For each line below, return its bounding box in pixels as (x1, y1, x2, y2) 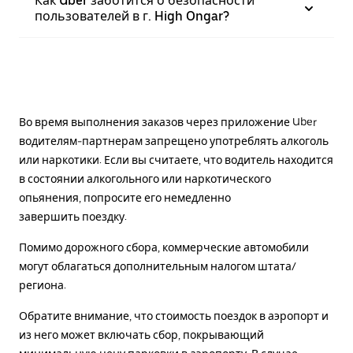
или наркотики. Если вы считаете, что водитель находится (19, 154, 333, 166)
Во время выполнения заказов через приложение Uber (19, 116, 317, 128)
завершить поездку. (19, 210, 127, 223)
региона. (19, 279, 66, 292)
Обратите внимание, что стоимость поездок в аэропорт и (19, 310, 329, 322)
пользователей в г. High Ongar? (35, 9, 229, 24)
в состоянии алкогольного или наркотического (19, 173, 271, 185)
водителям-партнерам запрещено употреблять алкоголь (19, 135, 329, 147)
